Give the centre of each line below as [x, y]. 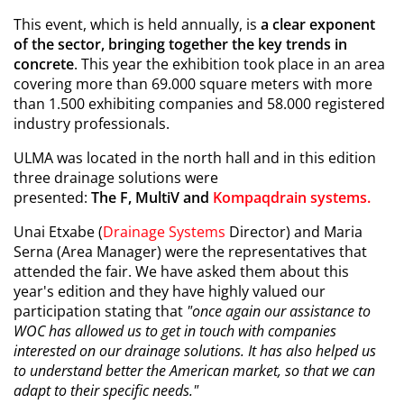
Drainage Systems [164, 232]
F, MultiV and [166, 198]
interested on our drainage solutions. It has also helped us [195, 351]
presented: [52, 198]
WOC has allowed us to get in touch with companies [175, 331]
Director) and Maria [294, 232]
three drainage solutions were [116, 178]
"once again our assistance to [279, 312]
